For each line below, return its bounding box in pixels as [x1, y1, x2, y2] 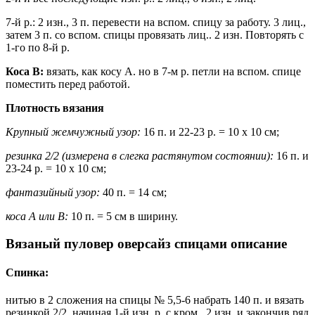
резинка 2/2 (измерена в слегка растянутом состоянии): [6, 150, 274, 162]
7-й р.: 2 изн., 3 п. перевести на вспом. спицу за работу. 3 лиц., [6, 16, 306, 29]
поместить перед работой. [6, 78, 130, 91]
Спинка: [6, 266, 49, 279]
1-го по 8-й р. [6, 41, 70, 54]
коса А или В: [6, 210, 68, 223]
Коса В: [6, 65, 44, 78]
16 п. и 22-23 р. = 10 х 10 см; [141, 126, 279, 139]
